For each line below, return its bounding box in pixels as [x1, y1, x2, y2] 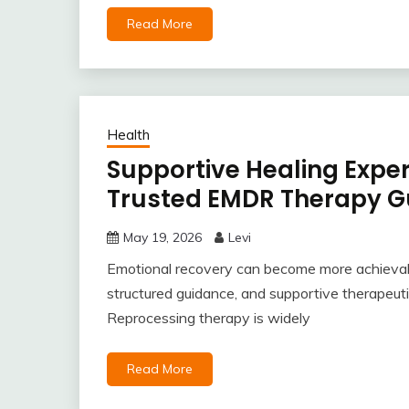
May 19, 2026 [123, 229, 202, 246]
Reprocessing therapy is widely [107, 309, 310, 327]
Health [107, 126, 150, 143]
